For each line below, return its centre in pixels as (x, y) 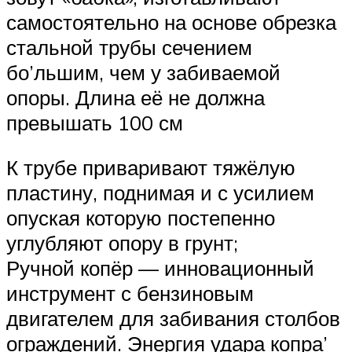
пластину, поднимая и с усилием (160, 193)
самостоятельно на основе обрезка (171, 22)
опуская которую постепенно (141, 218)
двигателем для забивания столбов (173, 319)
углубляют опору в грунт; (122, 243)
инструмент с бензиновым (130, 293)
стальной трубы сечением (129, 47)
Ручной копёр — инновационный (160, 268)
